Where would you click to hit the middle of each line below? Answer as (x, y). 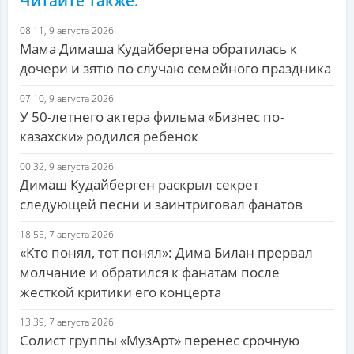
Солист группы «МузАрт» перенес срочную (160, 341)
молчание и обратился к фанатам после (150, 273)
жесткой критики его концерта (121, 292)
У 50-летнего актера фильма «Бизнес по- (152, 117)
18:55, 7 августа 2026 (67, 235)
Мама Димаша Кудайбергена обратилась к (158, 49)
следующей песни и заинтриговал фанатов (161, 205)
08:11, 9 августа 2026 (67, 31)
